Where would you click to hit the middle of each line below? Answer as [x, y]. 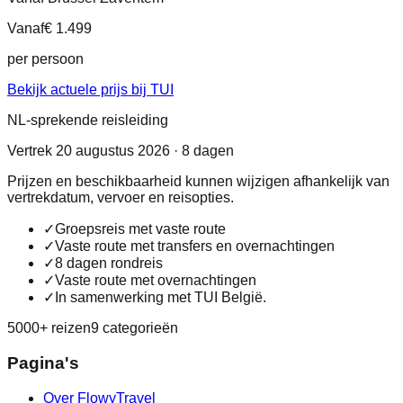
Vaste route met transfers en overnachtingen [195, 246]
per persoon [45, 59]
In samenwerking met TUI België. [161, 298]
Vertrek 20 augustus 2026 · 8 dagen [121, 151]
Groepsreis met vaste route [140, 229]
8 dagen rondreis [109, 264]
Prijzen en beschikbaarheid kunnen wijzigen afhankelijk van [198, 182]
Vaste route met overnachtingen [156, 281]
